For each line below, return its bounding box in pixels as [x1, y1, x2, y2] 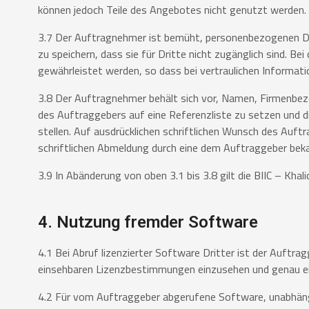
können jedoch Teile [38, 1, 130, 19]
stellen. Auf [38, 123, 94, 140]
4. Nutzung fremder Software [38, 212, 258, 232]
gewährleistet [38, 62, 106, 79]
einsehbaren [38, 260, 96, 277]
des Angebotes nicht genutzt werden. [130, 1, 306, 19]
